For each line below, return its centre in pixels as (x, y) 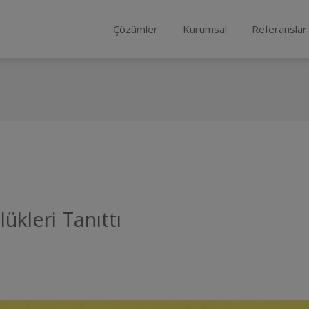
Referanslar (279, 29)
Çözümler (136, 29)
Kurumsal (205, 29)
